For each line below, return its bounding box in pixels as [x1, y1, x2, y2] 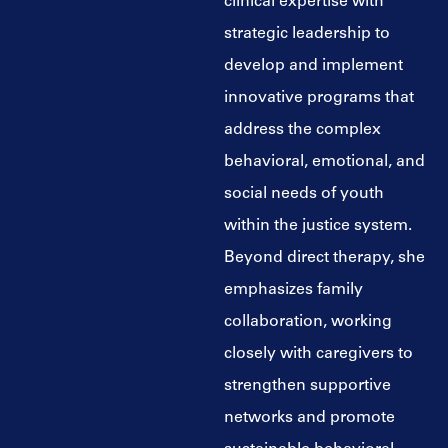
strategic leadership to [224, 25, 390, 42]
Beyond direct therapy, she [224, 249, 425, 266]
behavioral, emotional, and [224, 153, 425, 170]
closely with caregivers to [224, 345, 413, 362]
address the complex [224, 121, 381, 138]
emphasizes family [224, 281, 363, 298]
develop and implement [224, 57, 403, 74]
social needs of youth [224, 185, 384, 202]
